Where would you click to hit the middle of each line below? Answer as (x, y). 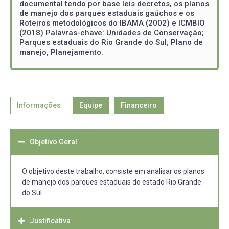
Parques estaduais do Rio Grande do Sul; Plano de (111, 42)
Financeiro (139, 105)
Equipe (91, 105)
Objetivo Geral (53, 142)
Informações (39, 105)
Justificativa (50, 221)
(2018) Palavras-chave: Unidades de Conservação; (112, 32)
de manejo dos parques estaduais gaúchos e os (107, 13)
